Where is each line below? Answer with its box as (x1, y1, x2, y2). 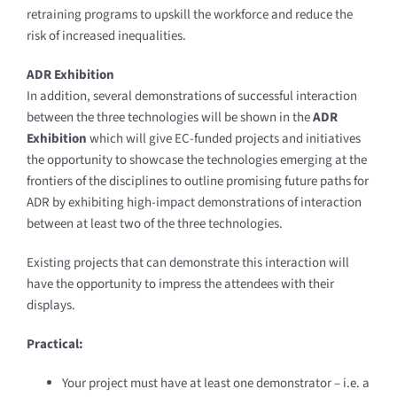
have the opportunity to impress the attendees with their (26, 274, 334, 293)
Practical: (26, 334, 83, 354)
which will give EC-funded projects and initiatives (86, 128, 361, 148)
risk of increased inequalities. (26, 26, 186, 45)
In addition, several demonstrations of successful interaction (26, 86, 357, 105)
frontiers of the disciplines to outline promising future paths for (26, 171, 369, 191)
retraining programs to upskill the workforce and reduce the (26, 4, 353, 24)
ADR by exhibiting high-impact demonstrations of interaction (26, 192, 362, 212)
